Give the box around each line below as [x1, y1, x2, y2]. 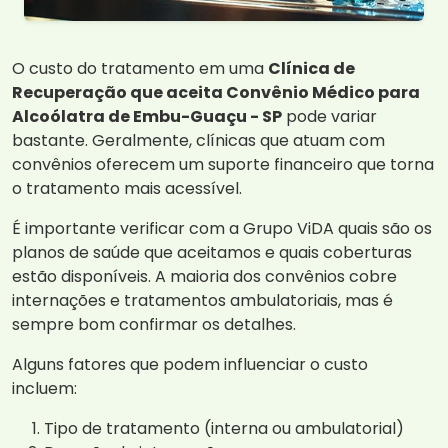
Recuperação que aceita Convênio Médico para [12, 81, 420, 105]
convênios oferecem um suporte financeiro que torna [12, 153, 434, 177]
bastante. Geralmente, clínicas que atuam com [12, 129, 385, 153]
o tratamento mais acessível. [12, 177, 242, 201]
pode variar [282, 105, 377, 129]
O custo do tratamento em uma [12, 57, 268, 81]
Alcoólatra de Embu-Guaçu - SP [12, 105, 282, 129]
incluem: [12, 377, 77, 401]
